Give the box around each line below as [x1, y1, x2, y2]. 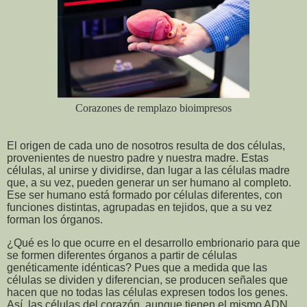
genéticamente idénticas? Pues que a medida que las [7, 261, 267, 273]
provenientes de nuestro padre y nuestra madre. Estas [7, 152, 269, 164]
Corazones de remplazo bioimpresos [75, 102, 232, 114]
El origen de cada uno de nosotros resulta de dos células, [7, 140, 285, 152]
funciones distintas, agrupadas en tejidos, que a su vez [7, 201, 272, 214]
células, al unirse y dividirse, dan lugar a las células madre [7, 164, 290, 177]
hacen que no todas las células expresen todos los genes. [7, 286, 288, 298]
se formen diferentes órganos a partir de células [7, 249, 237, 261]
